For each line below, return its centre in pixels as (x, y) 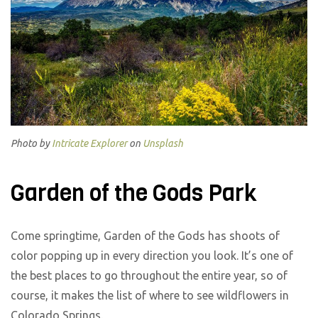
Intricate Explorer (89, 143)
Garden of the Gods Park (134, 193)
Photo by (31, 143)
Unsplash (163, 143)
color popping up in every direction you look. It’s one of (152, 256)
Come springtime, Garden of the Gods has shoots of (145, 236)
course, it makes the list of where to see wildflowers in (150, 296)
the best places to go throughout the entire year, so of (149, 276)
